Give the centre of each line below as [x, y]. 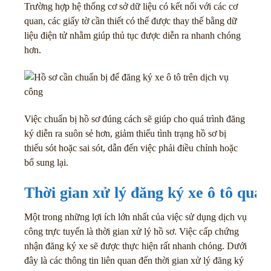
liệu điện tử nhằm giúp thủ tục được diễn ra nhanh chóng [132, 36]
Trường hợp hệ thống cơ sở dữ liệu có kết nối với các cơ [131, 7]
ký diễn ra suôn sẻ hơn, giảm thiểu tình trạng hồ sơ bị [125, 133]
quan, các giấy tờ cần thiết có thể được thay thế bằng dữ [131, 21]
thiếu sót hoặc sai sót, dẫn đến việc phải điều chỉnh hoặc [131, 148]
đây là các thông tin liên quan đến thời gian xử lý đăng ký [134, 261]
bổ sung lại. [46, 162]
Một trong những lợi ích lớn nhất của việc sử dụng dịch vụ [135, 217]
